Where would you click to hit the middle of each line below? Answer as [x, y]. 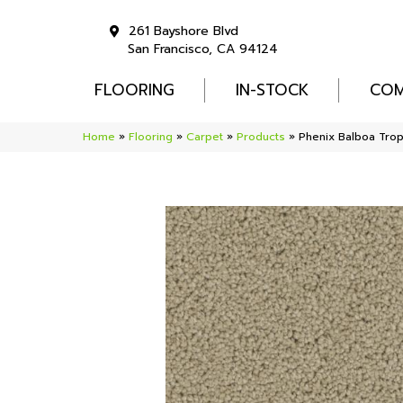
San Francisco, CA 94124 [203, 49]
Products [261, 137]
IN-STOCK [273, 90]
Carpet [205, 137]
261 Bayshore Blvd [184, 31]
